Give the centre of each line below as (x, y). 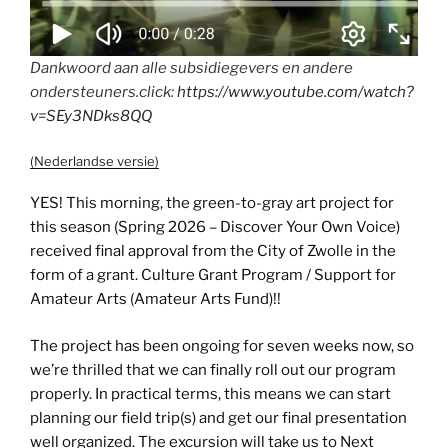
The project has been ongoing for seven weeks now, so (222, 345)
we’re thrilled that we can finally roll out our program (213, 369)
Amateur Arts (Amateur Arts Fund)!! (155, 299)
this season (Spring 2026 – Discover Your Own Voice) (215, 227)
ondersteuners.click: (103, 92)
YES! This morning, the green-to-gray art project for (212, 203)
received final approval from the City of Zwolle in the (213, 251)
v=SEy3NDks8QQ (91, 116)
